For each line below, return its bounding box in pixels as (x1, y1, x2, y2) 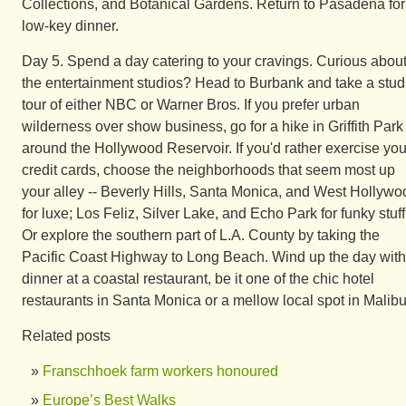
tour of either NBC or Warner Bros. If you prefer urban (22, 97, 360, 112)
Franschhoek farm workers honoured (43, 363, 278, 379)
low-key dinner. (22, 18, 119, 34)
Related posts (22, 328, 111, 343)
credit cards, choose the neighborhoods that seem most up (22, 162, 395, 178)
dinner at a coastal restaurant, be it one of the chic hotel (22, 271, 374, 286)
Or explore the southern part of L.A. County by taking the (22, 227, 380, 243)
